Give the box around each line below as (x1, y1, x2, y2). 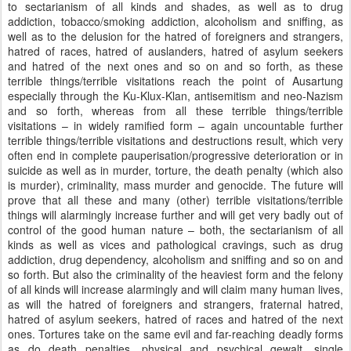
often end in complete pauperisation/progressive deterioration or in (8, 147, 343, 163)
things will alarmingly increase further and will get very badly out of (8, 207, 343, 223)
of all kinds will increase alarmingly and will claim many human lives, (8, 281, 343, 297)
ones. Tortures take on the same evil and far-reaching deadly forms (8, 326, 343, 342)
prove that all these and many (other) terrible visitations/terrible (8, 192, 343, 208)
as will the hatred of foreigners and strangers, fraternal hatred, (8, 296, 343, 312)
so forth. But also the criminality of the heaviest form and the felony (8, 266, 343, 282)
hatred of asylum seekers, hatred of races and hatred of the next (8, 311, 343, 327)
